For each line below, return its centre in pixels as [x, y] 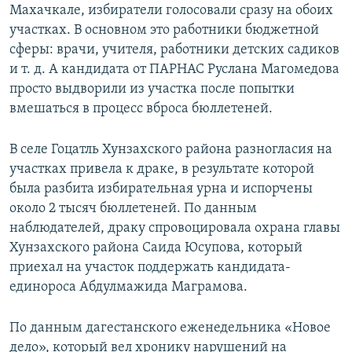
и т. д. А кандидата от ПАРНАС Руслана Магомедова [174, 69]
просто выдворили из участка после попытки [152, 89]
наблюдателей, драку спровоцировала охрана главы [175, 228]
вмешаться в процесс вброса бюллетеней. [141, 108]
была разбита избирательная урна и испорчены [161, 189]
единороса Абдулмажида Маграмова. [128, 287]
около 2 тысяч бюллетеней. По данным [133, 208]
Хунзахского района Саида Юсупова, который [156, 247]
